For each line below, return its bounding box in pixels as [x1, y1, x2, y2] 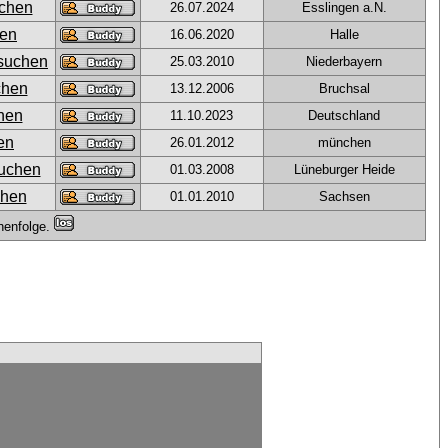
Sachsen [318, 189, 370, 204]
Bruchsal [318, 81, 370, 96]
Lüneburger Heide [293, 162, 395, 177]
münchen [317, 135, 371, 150]
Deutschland [308, 108, 380, 123]
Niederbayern [306, 54, 382, 69]
